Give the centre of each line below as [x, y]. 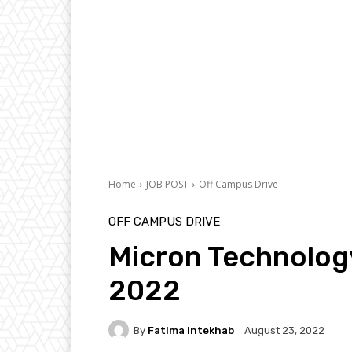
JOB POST [167, 185]
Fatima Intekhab [191, 330]
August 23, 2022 [284, 331]
